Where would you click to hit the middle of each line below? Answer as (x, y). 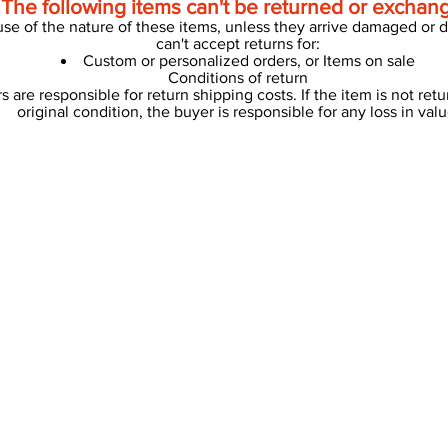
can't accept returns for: (238, 43)
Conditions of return (238, 77)
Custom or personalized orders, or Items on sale (249, 60)
